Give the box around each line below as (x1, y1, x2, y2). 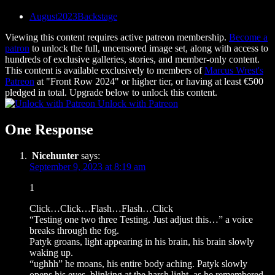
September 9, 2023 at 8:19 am (29, 161, 145, 172)
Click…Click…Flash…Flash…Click (29, 203, 173, 214)
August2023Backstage (29, 11, 117, 21)
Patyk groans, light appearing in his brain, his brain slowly (29, 236, 254, 247)
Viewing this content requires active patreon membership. (5, 32, 229, 42)
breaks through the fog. (29, 225, 119, 236)
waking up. (29, 247, 73, 258)
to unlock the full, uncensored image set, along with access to (29, 43, 268, 53)
